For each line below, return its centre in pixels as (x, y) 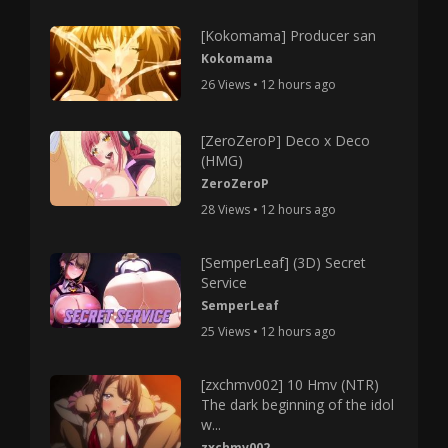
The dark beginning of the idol (298, 404)
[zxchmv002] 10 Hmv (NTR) (290, 384)
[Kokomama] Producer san (289, 35)
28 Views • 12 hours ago (269, 209)
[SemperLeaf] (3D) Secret (284, 262)
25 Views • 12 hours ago (269, 331)
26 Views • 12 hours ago (269, 84)
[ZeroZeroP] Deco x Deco (286, 140)
